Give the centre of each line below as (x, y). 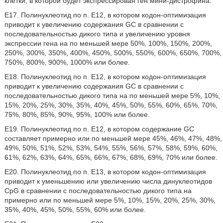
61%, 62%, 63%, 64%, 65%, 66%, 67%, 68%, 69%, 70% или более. (111, 157)
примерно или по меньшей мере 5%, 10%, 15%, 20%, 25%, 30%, (110, 200)
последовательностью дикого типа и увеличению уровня (97, 34)
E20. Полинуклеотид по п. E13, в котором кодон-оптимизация (105, 172)
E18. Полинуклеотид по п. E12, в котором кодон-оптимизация (105, 77)
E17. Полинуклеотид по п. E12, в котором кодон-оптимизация (105, 15)
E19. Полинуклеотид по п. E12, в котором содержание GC (99, 129)
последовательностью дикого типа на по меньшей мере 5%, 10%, (112, 96)
